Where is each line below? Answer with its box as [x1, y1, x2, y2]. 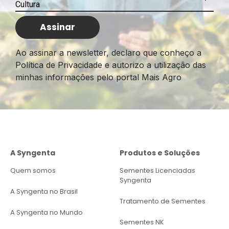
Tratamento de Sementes [120, 196, 205, 206]
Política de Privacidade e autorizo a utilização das [15, 59, 206, 70]
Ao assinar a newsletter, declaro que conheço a [15, 47, 201, 58]
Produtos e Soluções [120, 147, 200, 158]
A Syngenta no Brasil [10, 186, 78, 196]
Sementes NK [120, 217, 164, 227]
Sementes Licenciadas [120, 165, 195, 175]
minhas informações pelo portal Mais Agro [15, 72, 181, 82]
